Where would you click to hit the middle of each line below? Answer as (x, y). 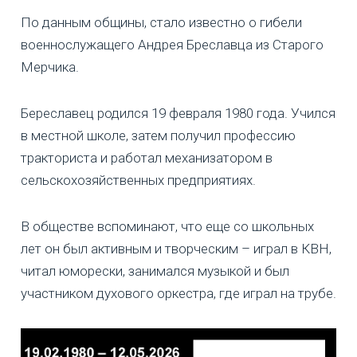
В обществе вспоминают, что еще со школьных (167, 226)
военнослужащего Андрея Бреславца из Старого (172, 44)
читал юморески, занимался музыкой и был (155, 271)
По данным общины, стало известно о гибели (161, 22)
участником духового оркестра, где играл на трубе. (178, 293)
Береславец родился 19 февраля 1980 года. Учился (178, 113)
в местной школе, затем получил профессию (158, 135)
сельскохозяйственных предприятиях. (138, 180)
